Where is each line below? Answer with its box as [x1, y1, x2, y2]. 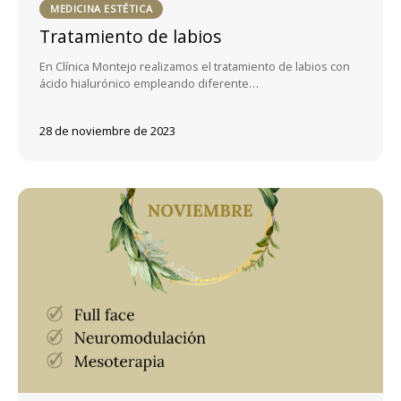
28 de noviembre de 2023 [39, 122, 175, 139]
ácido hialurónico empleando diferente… [39, 74, 259, 91]
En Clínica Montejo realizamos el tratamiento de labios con [39, 57, 350, 74]
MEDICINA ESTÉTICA [50, 2, 153, 16]
